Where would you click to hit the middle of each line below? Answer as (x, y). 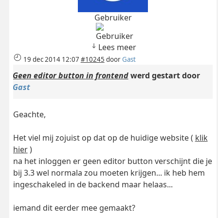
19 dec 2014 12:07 (51, 60)
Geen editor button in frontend (70, 76)
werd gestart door (164, 76)
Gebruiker (113, 18)
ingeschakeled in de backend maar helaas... (93, 185)
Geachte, (29, 115)
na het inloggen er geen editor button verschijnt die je (112, 161)
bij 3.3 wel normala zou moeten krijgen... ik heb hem (109, 173)
